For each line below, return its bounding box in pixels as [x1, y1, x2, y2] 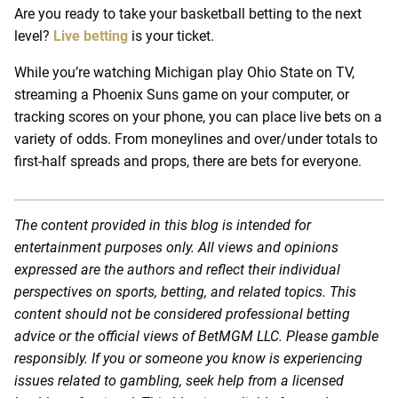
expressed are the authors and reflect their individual [14, 260, 340, 278]
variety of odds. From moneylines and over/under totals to [14, 130, 378, 147]
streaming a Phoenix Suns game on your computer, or [14, 85, 349, 103]
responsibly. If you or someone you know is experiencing [14, 349, 362, 367]
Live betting [53, 27, 128, 44]
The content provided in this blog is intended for [14, 216, 311, 234]
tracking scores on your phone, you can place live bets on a [14, 107, 382, 125]
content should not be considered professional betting [14, 305, 350, 322]
